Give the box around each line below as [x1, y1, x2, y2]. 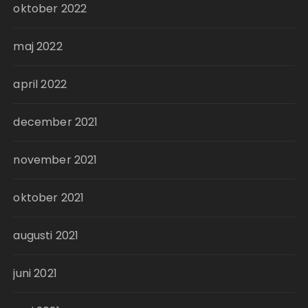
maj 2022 [13, 38, 63, 54]
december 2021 [13, 114, 98, 130]
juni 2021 [13, 265, 57, 281]
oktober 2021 [13, 190, 85, 206]
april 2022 [13, 76, 67, 92]
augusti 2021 [13, 228, 79, 243]
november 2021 [13, 152, 98, 168]
